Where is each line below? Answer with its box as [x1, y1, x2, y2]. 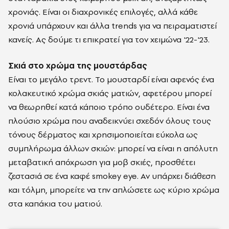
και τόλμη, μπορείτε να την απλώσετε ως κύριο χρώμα [8, 184, 219, 195]
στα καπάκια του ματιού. [8, 198, 102, 209]
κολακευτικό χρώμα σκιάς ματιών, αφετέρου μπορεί [8, 87, 212, 99]
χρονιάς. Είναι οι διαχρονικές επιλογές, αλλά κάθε [8, 6, 198, 17]
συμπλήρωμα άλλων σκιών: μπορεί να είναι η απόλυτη [8, 143, 218, 154]
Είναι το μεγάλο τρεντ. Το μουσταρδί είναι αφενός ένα [8, 74, 214, 85]
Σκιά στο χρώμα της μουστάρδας [8, 60, 147, 71]
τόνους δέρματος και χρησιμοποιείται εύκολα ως [8, 129, 198, 140]
